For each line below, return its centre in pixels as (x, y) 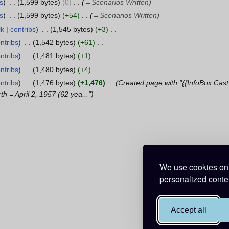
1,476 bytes (54, 83)
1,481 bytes (54, 56)
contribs (23, 29)
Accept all (189, 210)
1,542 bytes (54, 42)
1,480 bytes (54, 69)
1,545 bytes (71, 29)
